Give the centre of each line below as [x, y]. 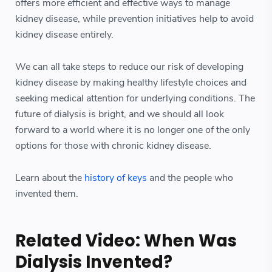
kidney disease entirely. [64, 35]
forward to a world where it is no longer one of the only [133, 130]
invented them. [47, 194]
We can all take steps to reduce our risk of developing [129, 67]
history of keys [116, 178]
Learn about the [50, 178]
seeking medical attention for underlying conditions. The [135, 99]
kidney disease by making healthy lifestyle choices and [131, 83]
